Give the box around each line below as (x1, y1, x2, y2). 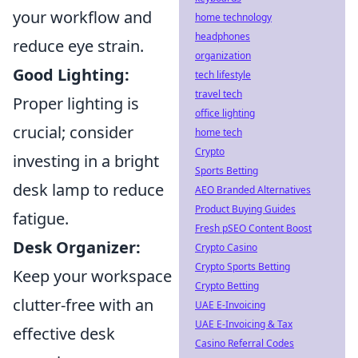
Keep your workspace (13, 265, 172, 287)
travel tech (195, 87, 242, 101)
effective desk (13, 322, 115, 344)
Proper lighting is (13, 92, 139, 114)
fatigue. (13, 207, 69, 229)
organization (195, 49, 251, 62)
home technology (195, 10, 272, 24)
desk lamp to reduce (13, 178, 164, 201)
